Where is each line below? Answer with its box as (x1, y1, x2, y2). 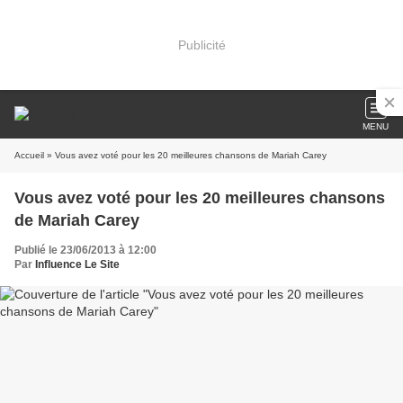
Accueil (14, 150, 44, 160)
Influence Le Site (35, 258, 120, 271)
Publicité (177, 37, 226, 52)
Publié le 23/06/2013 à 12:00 (14, 244, 157, 256)
